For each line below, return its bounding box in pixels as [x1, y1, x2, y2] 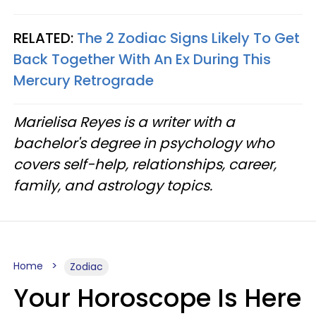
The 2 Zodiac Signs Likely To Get [77, 28, 300, 49]
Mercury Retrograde [13, 71, 154, 91]
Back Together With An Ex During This [13, 49, 271, 70]
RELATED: [13, 28, 77, 49]
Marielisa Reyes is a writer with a [13, 112, 235, 133]
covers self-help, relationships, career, [13, 154, 276, 175]
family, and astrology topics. [13, 176, 212, 196]
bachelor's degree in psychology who [13, 133, 274, 154]
